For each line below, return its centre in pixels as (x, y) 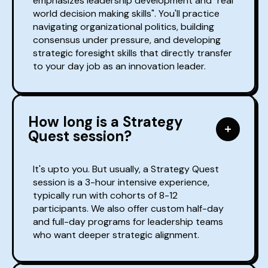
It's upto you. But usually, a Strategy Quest (126, 169)
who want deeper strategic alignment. (116, 235)
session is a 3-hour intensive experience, (121, 182)
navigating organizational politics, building (124, 27)
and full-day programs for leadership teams (128, 222)
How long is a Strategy (106, 122)
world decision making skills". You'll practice (126, 14)
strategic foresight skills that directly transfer (133, 53)
